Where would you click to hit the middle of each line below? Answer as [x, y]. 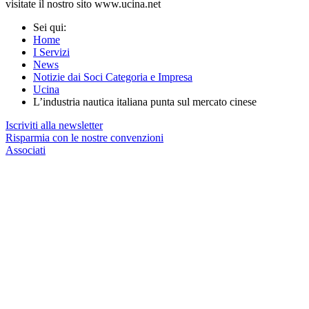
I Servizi [51, 52]
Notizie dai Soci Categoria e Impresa [113, 77]
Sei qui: [52, 27]
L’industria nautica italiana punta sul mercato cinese [145, 101]
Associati [26, 150]
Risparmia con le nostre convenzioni [84, 137]
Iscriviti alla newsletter [54, 125]
